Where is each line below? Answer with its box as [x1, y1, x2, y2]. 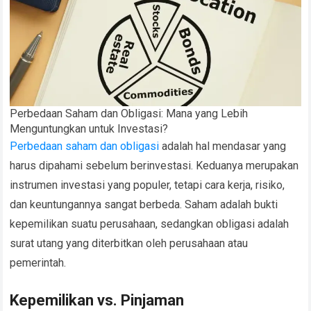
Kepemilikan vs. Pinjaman [10, 292, 185, 310]
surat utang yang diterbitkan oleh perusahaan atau [10, 237, 249, 251]
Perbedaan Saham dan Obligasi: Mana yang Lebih [10, 107, 249, 121]
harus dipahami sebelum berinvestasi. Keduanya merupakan [10, 159, 299, 173]
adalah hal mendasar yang [159, 140, 287, 153]
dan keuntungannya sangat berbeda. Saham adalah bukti [10, 198, 278, 212]
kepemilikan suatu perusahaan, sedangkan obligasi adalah [10, 217, 289, 231]
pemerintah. [10, 256, 67, 270]
